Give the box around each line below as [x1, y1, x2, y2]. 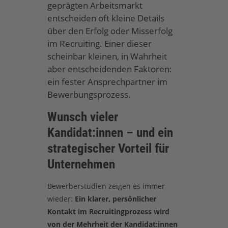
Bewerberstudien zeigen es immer [47, 181, 165, 191]
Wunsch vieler [47, 109, 118, 125]
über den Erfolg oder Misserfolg [47, 24, 173, 37]
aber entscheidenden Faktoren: [47, 63, 172, 75]
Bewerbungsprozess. [47, 88, 131, 100]
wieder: [47, 193, 75, 204]
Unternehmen [47, 157, 115, 172]
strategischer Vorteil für [47, 141, 169, 156]
